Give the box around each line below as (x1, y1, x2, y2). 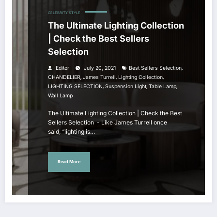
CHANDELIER (48, 74, 80, 80)
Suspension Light (105, 83, 146, 90)
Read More (58, 159, 80, 165)
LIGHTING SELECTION (48, 83, 103, 90)
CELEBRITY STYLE (48, 10, 80, 15)
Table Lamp (149, 83, 176, 90)
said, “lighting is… (48, 127, 95, 135)
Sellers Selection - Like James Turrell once (48, 118, 167, 126)
